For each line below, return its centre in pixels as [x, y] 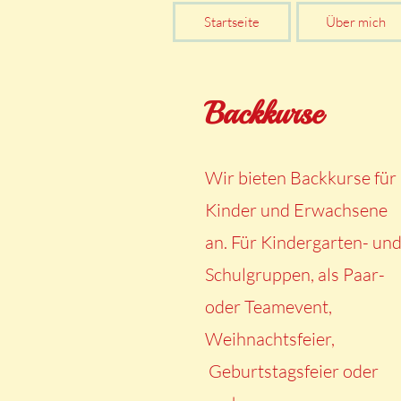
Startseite [232, 22]
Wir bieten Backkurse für [300, 178]
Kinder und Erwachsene [296, 210]
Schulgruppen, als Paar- [294, 274]
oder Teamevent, [268, 307]
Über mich [355, 22]
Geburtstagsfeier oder [291, 371]
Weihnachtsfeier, [271, 339]
